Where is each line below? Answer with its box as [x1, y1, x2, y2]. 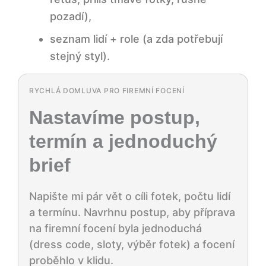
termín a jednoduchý [29, 130, 217, 152]
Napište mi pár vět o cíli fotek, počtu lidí [29, 190, 230, 203]
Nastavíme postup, [29, 106, 200, 128]
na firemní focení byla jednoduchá [29, 222, 202, 235]
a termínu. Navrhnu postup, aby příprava [29, 206, 235, 219]
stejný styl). [50, 49, 110, 62]
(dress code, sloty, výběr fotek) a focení [29, 238, 235, 251]
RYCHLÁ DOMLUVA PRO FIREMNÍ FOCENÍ [29, 85, 185, 95]
